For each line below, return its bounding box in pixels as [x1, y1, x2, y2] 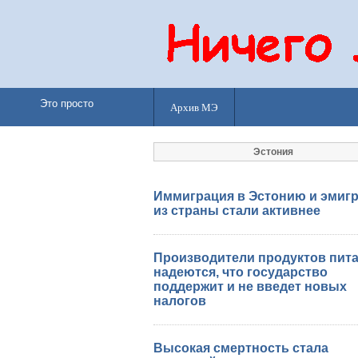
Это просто [40, 97, 93, 109]
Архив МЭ [170, 100, 218, 114]
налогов [153, 294, 206, 308]
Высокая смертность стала [153, 341, 328, 355]
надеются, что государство [153, 265, 328, 279]
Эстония [253, 146, 293, 157]
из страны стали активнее [153, 204, 320, 217]
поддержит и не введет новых [153, 280, 347, 293]
